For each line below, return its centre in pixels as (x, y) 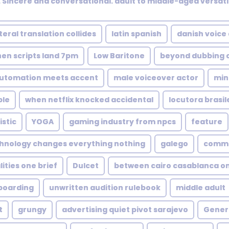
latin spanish (136, 34)
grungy (32, 210)
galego (174, 144)
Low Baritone (119, 56)
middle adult (201, 188)
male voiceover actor (156, 78)
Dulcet (86, 166)
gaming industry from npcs (122, 122)
